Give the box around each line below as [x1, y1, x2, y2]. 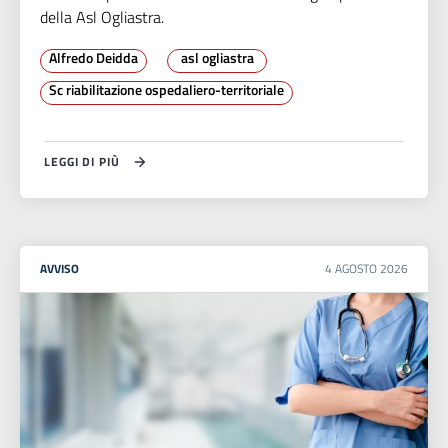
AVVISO [40, 259, 79, 279]
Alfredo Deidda [49, 47, 138, 69]
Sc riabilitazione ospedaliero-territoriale [49, 79, 284, 101]
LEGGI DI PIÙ [44, 152, 120, 172]
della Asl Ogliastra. [40, 5, 164, 30]
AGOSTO [335, 259, 380, 279]
